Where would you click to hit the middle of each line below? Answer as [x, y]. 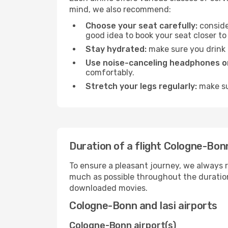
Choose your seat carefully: [141, 26]
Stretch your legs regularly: [141, 86]
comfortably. [110, 73]
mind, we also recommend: [120, 9]
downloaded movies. [108, 188]
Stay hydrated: [116, 49]
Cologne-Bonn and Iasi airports [143, 206]
